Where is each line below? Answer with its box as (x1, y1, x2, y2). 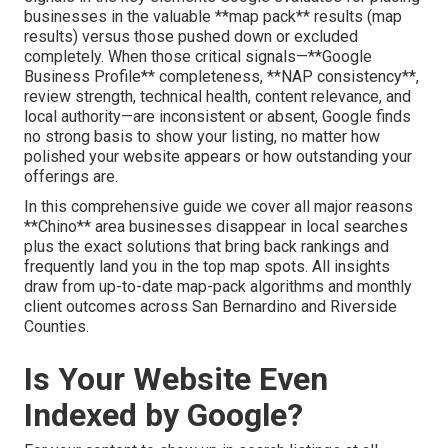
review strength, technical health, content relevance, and (24, 87, 411, 107)
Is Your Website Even (24, 360, 328, 399)
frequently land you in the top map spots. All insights (24, 257, 390, 277)
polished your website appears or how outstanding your (24, 147, 412, 167)
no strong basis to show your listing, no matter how (24, 127, 380, 147)
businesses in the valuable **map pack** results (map (24, 7, 402, 27)
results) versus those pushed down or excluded (24, 27, 358, 47)
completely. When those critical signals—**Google (24, 47, 372, 67)
